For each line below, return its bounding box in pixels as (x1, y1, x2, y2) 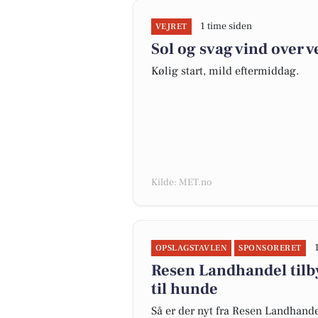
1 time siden (199, 20, 252, 33)
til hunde (151, 279, 218, 299)
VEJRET (155, 21, 187, 32)
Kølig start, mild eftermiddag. (151, 64, 299, 78)
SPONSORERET (238, 243, 302, 253)
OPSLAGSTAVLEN (155, 243, 228, 253)
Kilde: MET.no (151, 176, 212, 189)
